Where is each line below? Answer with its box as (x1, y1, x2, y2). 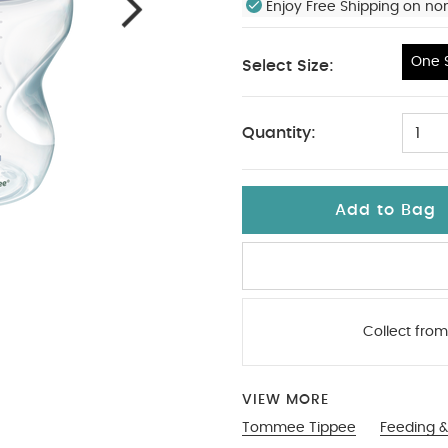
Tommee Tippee (242, 421, 356, 435)
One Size (254, 76, 322, 93)
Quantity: (242, 125, 316, 141)
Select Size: (242, 58, 334, 74)
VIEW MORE (242, 393, 329, 407)
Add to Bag (335, 202, 436, 218)
